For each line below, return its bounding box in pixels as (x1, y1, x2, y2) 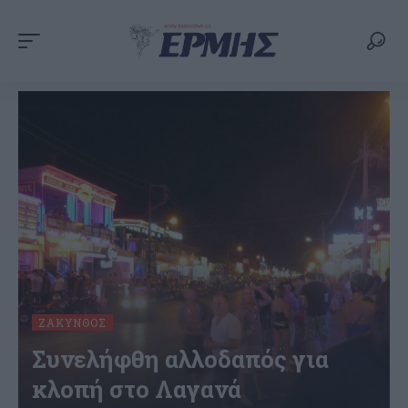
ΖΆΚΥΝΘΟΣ (38, 314, 107, 330)
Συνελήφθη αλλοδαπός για (32, 342, 329, 374)
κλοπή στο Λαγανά (32, 372, 241, 404)
